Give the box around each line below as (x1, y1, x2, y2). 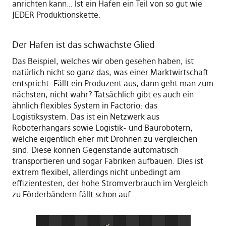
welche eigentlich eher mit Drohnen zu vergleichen (12, 134, 197, 144)
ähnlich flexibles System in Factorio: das (12, 100, 157, 111)
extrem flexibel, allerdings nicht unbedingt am (12, 167, 181, 178)
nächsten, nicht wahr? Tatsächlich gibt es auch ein (12, 89, 194, 100)
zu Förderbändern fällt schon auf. (12, 189, 133, 200)
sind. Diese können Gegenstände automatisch (12, 145, 179, 155)
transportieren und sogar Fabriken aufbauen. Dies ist (12, 156, 203, 166)
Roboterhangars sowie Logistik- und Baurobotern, (12, 123, 193, 133)
